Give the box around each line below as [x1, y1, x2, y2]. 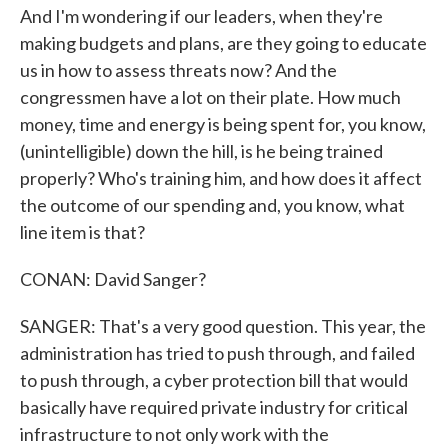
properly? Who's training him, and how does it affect [20, 167, 422, 189]
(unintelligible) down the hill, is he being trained [20, 140, 383, 162]
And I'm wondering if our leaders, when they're [20, 5, 383, 27]
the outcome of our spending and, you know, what [20, 194, 405, 216]
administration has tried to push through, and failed [20, 342, 415, 364]
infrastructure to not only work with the [20, 423, 329, 445]
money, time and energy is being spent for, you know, [20, 113, 426, 135]
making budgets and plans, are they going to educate [20, 32, 427, 54]
